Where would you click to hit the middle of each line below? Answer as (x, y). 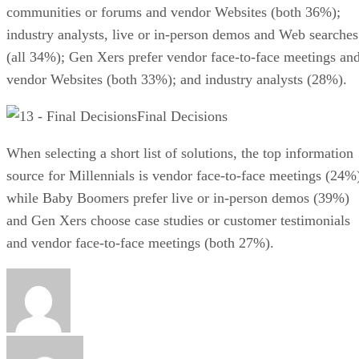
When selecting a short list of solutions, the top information (180, 153)
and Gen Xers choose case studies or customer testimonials (178, 220)
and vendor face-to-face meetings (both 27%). (140, 242)
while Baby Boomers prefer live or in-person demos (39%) (178, 198)
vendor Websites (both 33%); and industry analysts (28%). (177, 79)
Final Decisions (182, 116)
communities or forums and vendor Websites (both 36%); (173, 12)
